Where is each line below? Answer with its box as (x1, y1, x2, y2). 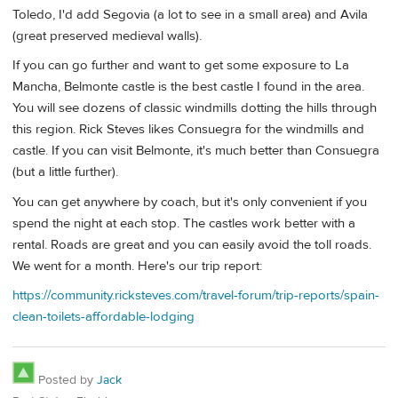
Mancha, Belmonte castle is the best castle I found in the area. (12, 78, 364, 96)
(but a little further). (12, 163, 118, 181)
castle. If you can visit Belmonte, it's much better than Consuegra (12, 142, 379, 160)
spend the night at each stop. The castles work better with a (12, 214, 355, 232)
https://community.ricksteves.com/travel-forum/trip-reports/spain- (12, 287, 379, 305)
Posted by (35, 371, 97, 388)
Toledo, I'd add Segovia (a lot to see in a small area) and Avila (12, 5, 368, 23)
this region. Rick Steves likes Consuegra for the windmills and (12, 121, 364, 139)
